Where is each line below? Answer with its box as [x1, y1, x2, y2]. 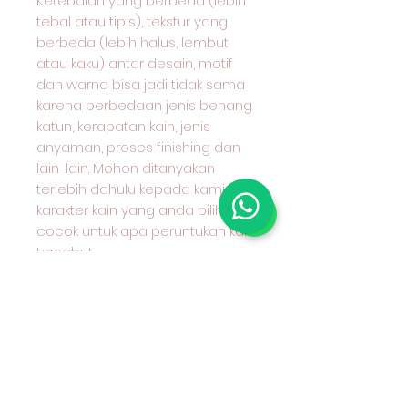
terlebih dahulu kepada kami [36, 179, 225, 199]
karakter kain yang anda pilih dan [36, 200, 253, 219]
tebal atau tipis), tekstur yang [36, 12, 228, 31]
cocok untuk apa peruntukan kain [36, 221, 255, 240]
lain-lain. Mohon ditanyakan [36, 158, 215, 178]
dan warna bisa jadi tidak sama [36, 75, 245, 94]
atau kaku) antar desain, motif [36, 54, 233, 73]
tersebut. [36, 242, 94, 261]
